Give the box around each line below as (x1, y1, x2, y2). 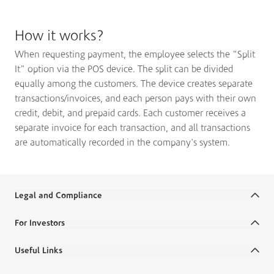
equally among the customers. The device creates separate (15, 78, 253, 89)
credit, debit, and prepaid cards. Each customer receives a (15, 107, 246, 119)
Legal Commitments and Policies (15, 234, 117, 243)
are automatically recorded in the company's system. (15, 136, 230, 148)
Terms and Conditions (15, 212, 84, 221)
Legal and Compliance (15, 190, 102, 201)
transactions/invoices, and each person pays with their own (15, 92, 256, 104)
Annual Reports (15, 240, 64, 249)
